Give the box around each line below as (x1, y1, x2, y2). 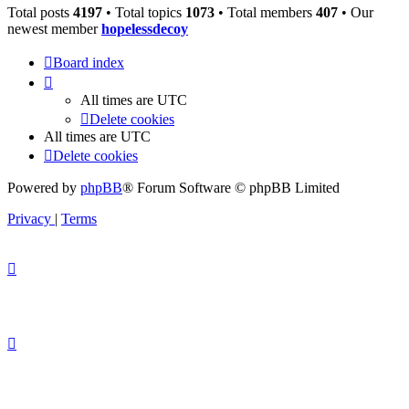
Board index (53, 55, 124, 71)
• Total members (215, 5, 316, 21)
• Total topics (102, 5, 185, 21)
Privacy (7, 211, 51, 227)
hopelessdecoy (101, 21, 188, 37)
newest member (7, 21, 101, 37)
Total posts (7, 5, 73, 21)
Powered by (7, 180, 80, 196)
